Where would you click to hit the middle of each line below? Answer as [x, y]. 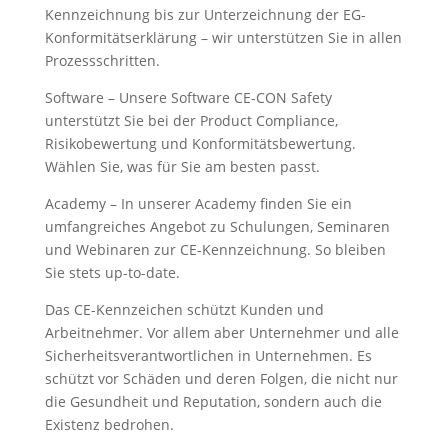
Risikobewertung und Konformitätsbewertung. [200, 143]
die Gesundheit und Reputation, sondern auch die [213, 401]
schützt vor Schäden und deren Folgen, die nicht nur [221, 378]
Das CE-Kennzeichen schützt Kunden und [184, 309]
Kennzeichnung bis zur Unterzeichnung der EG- [205, 14]
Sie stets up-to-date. [112, 272]
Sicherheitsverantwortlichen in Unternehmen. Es [208, 355]
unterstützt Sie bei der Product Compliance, [191, 120]
